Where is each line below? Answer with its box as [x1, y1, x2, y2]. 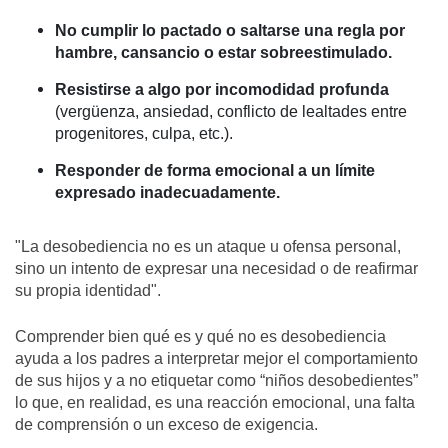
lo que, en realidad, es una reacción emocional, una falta [15, 393, 415, 413]
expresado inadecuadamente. [55, 183, 280, 203]
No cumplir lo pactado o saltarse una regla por [55, 20, 405, 40]
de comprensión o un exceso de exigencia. [15, 415, 318, 435]
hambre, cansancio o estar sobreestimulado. [55, 42, 392, 62]
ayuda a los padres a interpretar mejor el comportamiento [15, 349, 418, 369]
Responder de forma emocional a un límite [55, 161, 375, 181]
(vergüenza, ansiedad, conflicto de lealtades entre [55, 102, 407, 121]
